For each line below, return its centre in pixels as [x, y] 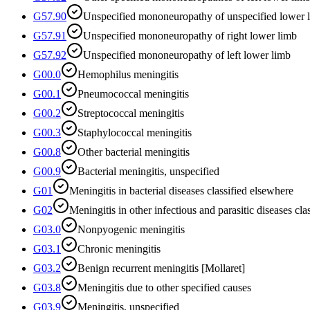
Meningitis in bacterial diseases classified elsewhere [181, 190]
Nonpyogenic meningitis [131, 229]
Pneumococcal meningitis [133, 93]
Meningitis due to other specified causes [164, 287]
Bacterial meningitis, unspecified [148, 171]
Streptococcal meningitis [131, 113]
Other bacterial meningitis [134, 152]
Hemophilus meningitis [128, 74]
